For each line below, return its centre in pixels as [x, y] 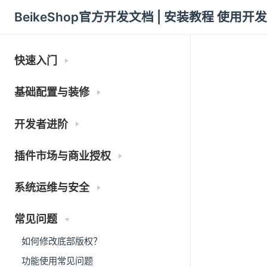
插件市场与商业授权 [63, 156]
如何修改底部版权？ [62, 241]
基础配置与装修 [52, 92]
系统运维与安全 [52, 187]
